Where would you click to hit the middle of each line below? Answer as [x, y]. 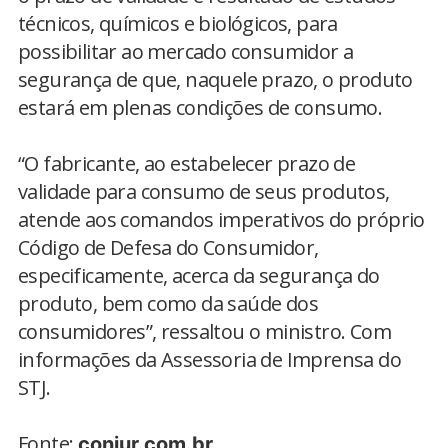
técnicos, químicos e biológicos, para [178, 23]
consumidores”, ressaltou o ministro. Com [204, 331]
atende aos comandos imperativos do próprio [221, 219]
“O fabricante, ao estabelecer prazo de [187, 163]
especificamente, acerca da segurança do [199, 275]
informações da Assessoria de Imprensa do [209, 359]
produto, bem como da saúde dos [168, 303]
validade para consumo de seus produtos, [204, 191]
